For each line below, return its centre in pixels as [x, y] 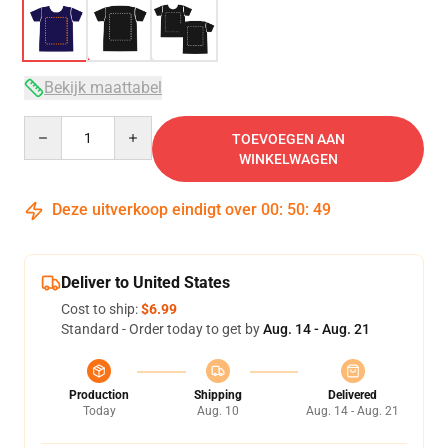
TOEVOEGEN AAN [288, 139]
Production [99, 395]
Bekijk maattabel [103, 87]
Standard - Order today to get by [162, 329]
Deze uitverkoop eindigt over [154, 209]
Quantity [50, 125]
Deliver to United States [145, 282]
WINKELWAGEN [288, 159]
